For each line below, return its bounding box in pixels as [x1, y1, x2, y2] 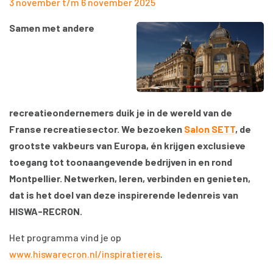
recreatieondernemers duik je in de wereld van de [9, 107, 232, 119]
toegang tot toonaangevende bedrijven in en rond [9, 156, 232, 168]
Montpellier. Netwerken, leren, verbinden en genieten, [9, 172, 250, 185]
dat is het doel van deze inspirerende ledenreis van [9, 189, 238, 201]
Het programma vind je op [9, 232, 121, 244]
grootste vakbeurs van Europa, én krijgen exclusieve [9, 140, 246, 152]
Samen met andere [9, 22, 94, 34]
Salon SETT [184, 123, 235, 135]
